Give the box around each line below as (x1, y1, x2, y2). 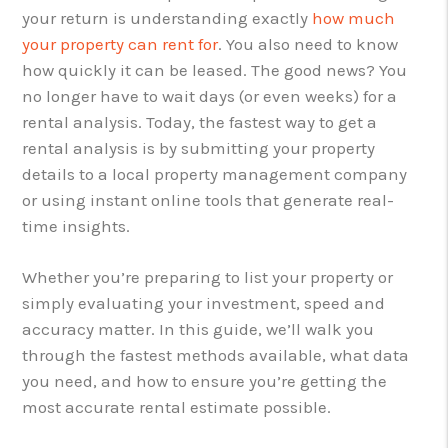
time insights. (22, 215, 131, 236)
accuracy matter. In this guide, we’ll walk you (22, 318, 375, 339)
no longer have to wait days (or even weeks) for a (22, 85, 398, 106)
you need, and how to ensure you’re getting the (22, 370, 388, 391)
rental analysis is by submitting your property (22, 137, 376, 158)
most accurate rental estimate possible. (22, 396, 332, 417)
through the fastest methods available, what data (22, 344, 410, 365)
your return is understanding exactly (22, 7, 313, 28)
